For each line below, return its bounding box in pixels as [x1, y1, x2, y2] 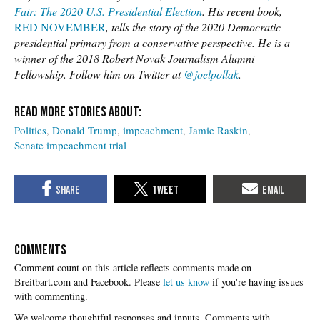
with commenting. [14, 289, 88, 304]
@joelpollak [184, 66, 239, 81]
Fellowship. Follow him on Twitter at [14, 66, 184, 81]
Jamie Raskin [189, 122, 248, 137]
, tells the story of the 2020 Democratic [106, 19, 281, 34]
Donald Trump [52, 122, 117, 137]
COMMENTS [14, 241, 66, 259]
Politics [14, 122, 46, 137]
